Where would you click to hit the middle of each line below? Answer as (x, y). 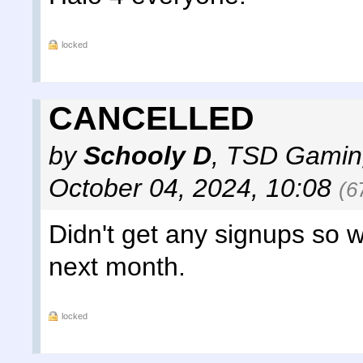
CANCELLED (152, 119)
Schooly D (147, 156)
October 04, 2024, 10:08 (194, 188)
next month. (117, 267)
